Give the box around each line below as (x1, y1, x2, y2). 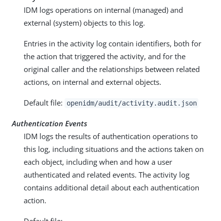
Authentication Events (12, 118, 87, 128)
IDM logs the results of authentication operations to (24, 131, 198, 141)
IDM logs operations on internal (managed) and (24, 4, 183, 15)
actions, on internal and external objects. (24, 76, 161, 87)
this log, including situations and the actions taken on (24, 144, 204, 154)
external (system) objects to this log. (24, 17, 145, 28)
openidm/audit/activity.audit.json (66, 99, 197, 107)
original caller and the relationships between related (24, 64, 200, 74)
